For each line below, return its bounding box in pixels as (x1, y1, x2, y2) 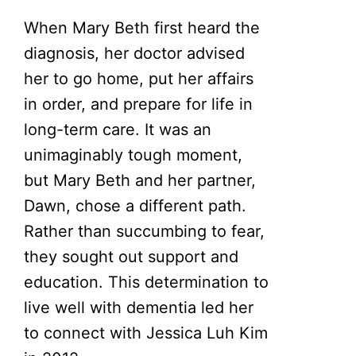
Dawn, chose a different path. (24, 195, 247, 215)
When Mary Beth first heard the (24, 17, 261, 37)
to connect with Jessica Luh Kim (24, 323, 269, 342)
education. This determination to (24, 272, 269, 292)
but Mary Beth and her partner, (24, 170, 257, 190)
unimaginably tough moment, (24, 145, 243, 164)
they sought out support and (24, 246, 239, 266)
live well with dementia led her (24, 297, 254, 317)
